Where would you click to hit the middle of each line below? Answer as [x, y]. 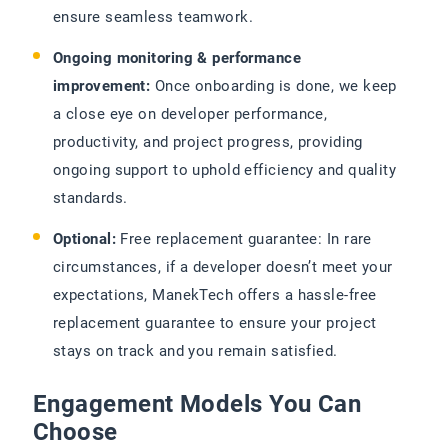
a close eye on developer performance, [190, 114]
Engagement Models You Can [197, 404]
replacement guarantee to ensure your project [215, 323]
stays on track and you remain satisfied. [195, 351]
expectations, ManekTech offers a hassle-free [215, 295]
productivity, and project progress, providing [208, 142]
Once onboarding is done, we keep [273, 86]
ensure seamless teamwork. [153, 17]
